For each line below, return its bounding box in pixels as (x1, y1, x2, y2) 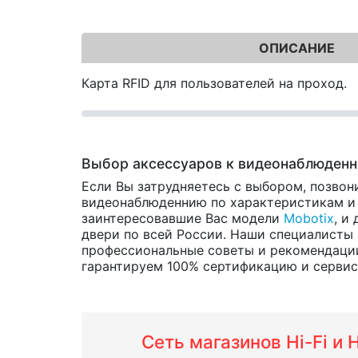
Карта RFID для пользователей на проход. (82, 74, 347, 91)
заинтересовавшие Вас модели (82, 209, 284, 226)
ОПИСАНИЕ (259, 39, 336, 56)
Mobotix (284, 209, 334, 226)
